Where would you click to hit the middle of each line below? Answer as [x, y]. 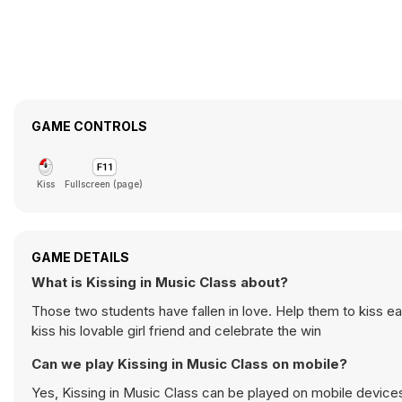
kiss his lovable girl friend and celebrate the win [176, 331]
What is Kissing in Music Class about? [160, 282]
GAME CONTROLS [89, 126]
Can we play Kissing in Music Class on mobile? [189, 364]
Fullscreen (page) [104, 184]
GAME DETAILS [80, 257]
